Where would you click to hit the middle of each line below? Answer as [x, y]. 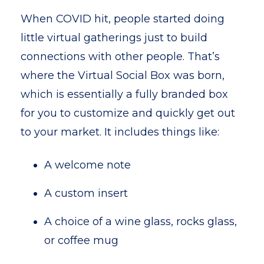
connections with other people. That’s [120, 57]
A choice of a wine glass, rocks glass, [141, 222]
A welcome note [88, 165]
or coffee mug [81, 240]
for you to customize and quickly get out [128, 113]
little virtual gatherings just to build [114, 38]
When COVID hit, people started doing [123, 19]
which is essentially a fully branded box [124, 94]
